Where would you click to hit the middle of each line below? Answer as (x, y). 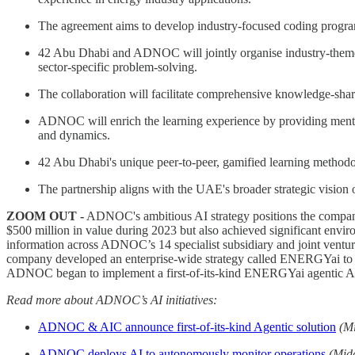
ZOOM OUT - (45, 216)
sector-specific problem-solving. (118, 67)
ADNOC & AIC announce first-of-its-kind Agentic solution (187, 326)
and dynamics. (74, 135)
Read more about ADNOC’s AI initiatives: (112, 300)
